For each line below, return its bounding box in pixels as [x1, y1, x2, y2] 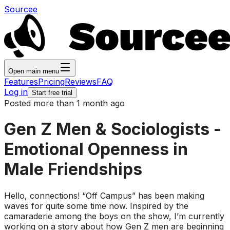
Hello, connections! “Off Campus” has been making [4, 190, 204, 201]
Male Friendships [4, 159, 142, 180]
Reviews [65, 76, 97, 87]
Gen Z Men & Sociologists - [4, 119, 221, 140]
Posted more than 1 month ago [4, 98, 125, 108]
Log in [4, 87, 28, 97]
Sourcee [4, 4, 37, 14]
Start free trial [32, 89, 72, 97]
